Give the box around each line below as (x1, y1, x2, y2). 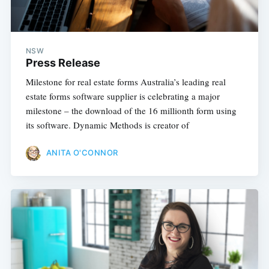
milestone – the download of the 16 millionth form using (25, 104, 237, 116)
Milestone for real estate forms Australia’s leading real (25, 75, 226, 88)
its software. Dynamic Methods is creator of (25, 118, 189, 131)
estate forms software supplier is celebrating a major (25, 89, 220, 102)
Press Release (25, 56, 100, 69)
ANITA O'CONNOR (46, 148, 118, 158)
